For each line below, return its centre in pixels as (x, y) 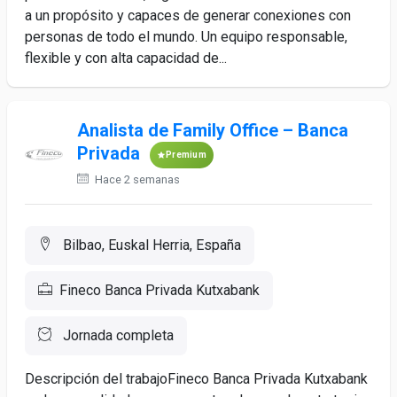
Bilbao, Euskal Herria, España (150, 245)
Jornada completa (117, 335)
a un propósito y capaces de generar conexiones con (188, 16)
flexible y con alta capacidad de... (126, 58)
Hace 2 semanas (136, 179)
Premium (186, 155)
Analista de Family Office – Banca (212, 130)
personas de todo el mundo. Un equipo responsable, (186, 37)
